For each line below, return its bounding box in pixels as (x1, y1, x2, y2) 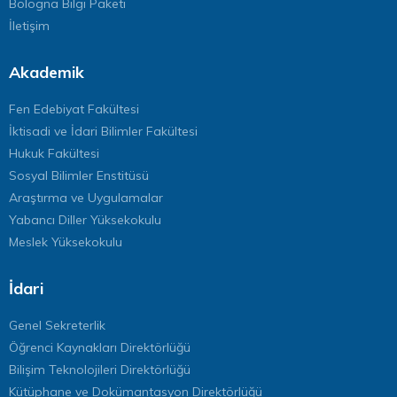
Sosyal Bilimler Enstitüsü (9, 167, 149, 183)
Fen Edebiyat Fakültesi (9, 100, 139, 117)
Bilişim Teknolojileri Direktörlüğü (9, 361, 191, 378)
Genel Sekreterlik (9, 316, 105, 333)
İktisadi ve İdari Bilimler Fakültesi (9, 122, 198, 139)
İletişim (9, 17, 50, 34)
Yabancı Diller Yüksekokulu (9, 211, 161, 228)
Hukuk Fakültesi (9, 144, 99, 161)
